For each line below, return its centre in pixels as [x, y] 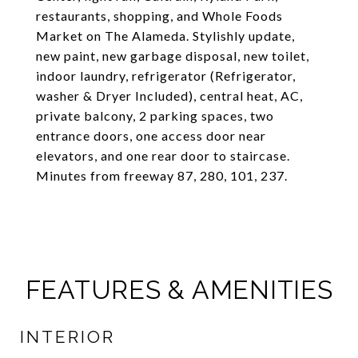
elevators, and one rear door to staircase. [163, 155]
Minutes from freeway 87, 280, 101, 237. [162, 175]
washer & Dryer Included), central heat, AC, [169, 95]
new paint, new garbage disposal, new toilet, [173, 56]
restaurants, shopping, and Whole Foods [159, 16]
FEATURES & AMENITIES [179, 290]
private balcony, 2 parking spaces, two [155, 115]
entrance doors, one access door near [151, 135]
